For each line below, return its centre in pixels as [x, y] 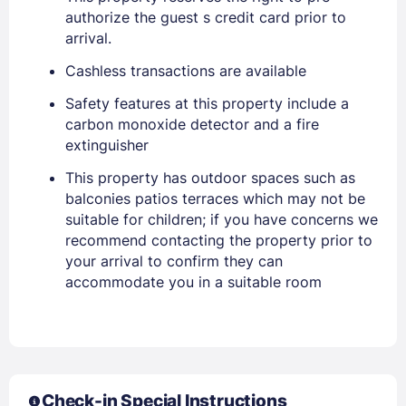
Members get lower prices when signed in [203, 212]
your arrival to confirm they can [174, 261]
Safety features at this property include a [207, 103]
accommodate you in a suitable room [193, 281]
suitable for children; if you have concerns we [222, 219]
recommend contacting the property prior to [219, 240]
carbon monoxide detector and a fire [192, 124]
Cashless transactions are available [186, 70]
